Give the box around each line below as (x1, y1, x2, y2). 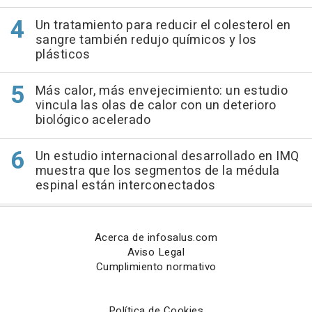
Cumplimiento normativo (95, 259, 217, 275)
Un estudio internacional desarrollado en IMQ (35, 147, 299, 166)
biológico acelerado (35, 111, 150, 130)
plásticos (35, 45, 90, 65)
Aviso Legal (127, 244, 185, 260)
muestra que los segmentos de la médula (35, 162, 280, 181)
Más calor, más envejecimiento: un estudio (35, 81, 288, 101)
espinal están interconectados (35, 176, 215, 196)
